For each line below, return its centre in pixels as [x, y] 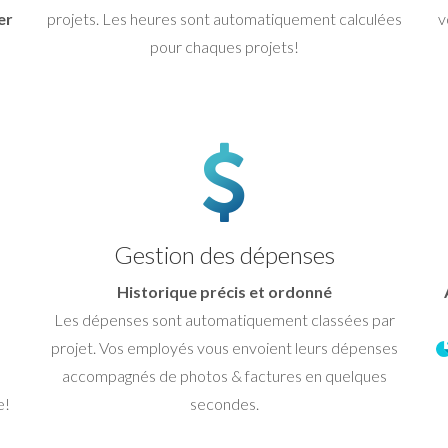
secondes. [224, 403]
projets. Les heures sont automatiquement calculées [224, 18]
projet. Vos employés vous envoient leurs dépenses [224, 347]
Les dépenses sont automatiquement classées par [224, 319]
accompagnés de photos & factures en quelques [224, 375]
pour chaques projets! [224, 46]
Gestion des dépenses [224, 254]
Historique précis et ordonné [224, 291]
